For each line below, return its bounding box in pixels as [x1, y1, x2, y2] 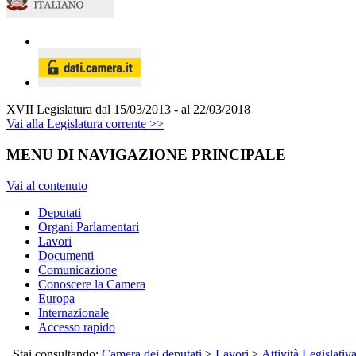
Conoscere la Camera [38, 277, 145, 291]
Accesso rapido [38, 319, 115, 334]
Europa [38, 291, 75, 305]
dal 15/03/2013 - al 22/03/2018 [95, 103, 250, 117]
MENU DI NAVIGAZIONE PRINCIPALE [6, 146, 286, 164]
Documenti [38, 248, 94, 262]
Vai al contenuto [6, 178, 87, 192]
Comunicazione [38, 262, 117, 277]
